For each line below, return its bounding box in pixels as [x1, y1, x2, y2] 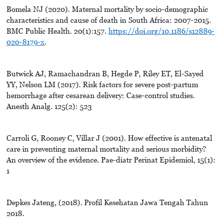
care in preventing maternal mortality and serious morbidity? [6, 144, 206, 154]
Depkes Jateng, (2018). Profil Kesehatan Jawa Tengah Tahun [6, 198, 208, 207]
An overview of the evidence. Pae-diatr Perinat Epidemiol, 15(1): [6, 155, 216, 165]
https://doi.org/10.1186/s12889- [108, 26, 215, 36]
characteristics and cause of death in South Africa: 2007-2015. [6, 15, 211, 25]
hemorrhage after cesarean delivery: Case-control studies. [6, 91, 195, 100]
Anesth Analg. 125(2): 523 [6, 102, 92, 111]
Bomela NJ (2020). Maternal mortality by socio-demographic [6, 4, 208, 14]
